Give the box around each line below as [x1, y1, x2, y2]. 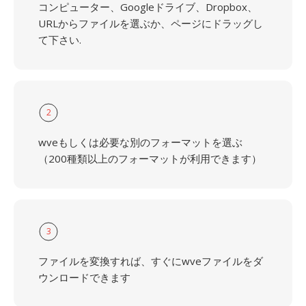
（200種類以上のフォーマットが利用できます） [38, 152, 262, 165]
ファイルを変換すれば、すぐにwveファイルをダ [38, 254, 263, 268]
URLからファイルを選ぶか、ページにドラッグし [38, 16, 263, 30]
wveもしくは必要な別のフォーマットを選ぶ [38, 135, 242, 149]
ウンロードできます [38, 270, 130, 284]
